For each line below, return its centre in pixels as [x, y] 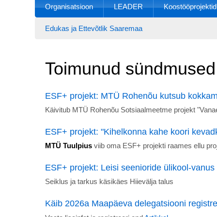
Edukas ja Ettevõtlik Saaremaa [94, 28]
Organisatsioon [69, 6]
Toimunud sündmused [130, 68]
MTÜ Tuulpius [69, 146]
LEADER [128, 6]
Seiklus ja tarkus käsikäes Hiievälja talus [109, 182]
